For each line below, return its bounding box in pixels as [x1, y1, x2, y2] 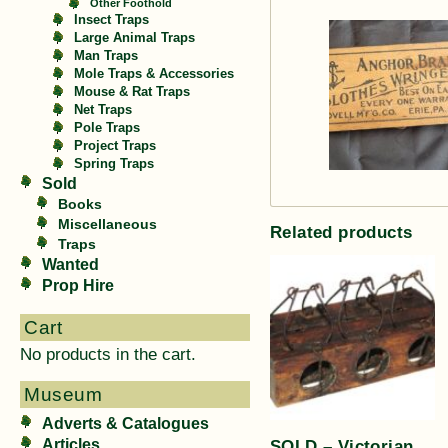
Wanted [42, 256, 99, 273]
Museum [24, 384, 103, 405]
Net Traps [74, 103, 132, 117]
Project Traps [74, 139, 156, 153]
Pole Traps [74, 121, 140, 135]
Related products [270, 222, 413, 243]
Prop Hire [42, 277, 114, 294]
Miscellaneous [58, 216, 157, 232]
